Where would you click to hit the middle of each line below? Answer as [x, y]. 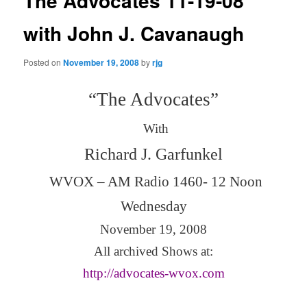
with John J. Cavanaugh [134, 34]
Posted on [44, 62]
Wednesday [153, 206]
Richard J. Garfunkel [153, 154]
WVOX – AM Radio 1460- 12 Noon [156, 181]
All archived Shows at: [153, 251]
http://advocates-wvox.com [153, 273]
